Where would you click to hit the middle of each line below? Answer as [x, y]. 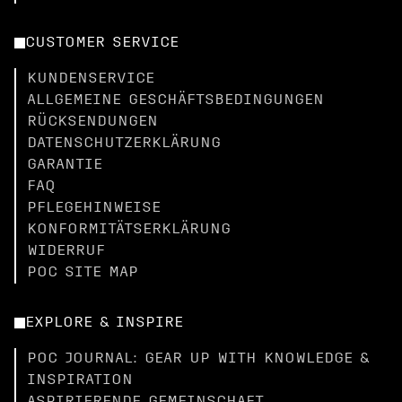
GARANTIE [65, 165]
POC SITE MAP [83, 273]
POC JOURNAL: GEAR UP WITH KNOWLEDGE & [198, 359]
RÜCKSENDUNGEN [92, 122]
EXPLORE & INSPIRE [104, 323]
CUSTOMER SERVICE [102, 43]
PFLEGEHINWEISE [94, 208]
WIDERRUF [66, 251]
